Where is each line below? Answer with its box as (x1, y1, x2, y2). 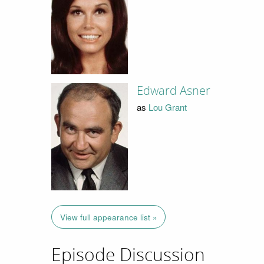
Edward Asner (136, 83, 210, 98)
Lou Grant (148, 101, 187, 114)
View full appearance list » (60, 211, 157, 223)
